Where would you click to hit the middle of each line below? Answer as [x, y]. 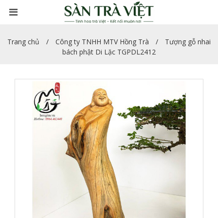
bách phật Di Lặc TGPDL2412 [109, 52]
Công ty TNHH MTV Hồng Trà [102, 42]
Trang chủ [23, 42]
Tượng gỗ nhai [188, 42]
